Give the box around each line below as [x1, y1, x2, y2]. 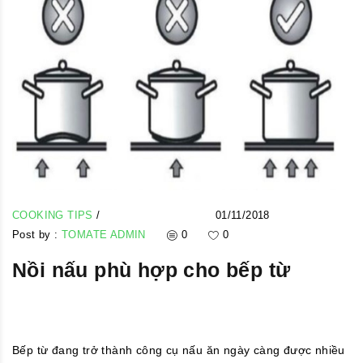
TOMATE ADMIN [62, 228, 146, 241]
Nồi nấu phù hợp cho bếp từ [12, 258, 291, 281]
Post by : [12, 228, 62, 241]
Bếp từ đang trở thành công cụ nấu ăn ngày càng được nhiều [12, 343, 345, 357]
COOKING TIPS [12, 208, 97, 221]
